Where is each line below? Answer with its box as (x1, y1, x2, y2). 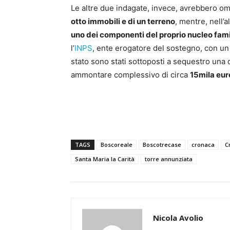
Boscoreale (101, 141, 132, 149)
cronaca (191, 141, 215, 149)
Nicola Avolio (153, 213, 203, 223)
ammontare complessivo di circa (71, 70, 190, 80)
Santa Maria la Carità (75, 155, 135, 163)
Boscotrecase (143, 141, 181, 149)
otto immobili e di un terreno (71, 16, 175, 27)
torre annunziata (145, 155, 193, 163)
